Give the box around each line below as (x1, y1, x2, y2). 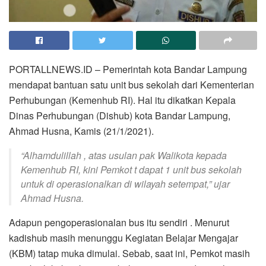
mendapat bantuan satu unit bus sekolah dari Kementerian (9, 77, 254, 91)
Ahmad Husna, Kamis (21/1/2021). (9, 123, 154, 138)
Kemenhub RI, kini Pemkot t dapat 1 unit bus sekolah (21, 162, 242, 176)
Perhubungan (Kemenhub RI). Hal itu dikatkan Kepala (9, 93, 236, 107)
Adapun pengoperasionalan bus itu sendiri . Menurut (9, 215, 229, 229)
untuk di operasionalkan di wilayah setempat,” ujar (21, 176, 230, 191)
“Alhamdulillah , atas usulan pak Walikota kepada (21, 148, 227, 162)
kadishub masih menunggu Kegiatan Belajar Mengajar (9, 230, 238, 245)
